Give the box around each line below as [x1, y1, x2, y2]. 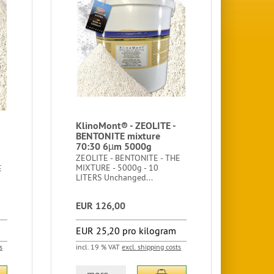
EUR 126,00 [76, 199, 126, 212]
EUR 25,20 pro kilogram [76, 224, 177, 237]
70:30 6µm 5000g [76, 140, 152, 153]
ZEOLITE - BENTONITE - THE [76, 152, 181, 163]
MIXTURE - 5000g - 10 [76, 162, 159, 173]
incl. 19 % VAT [76, 242, 122, 251]
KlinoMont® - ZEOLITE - [76, 119, 176, 132]
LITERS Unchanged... [76, 172, 154, 183]
